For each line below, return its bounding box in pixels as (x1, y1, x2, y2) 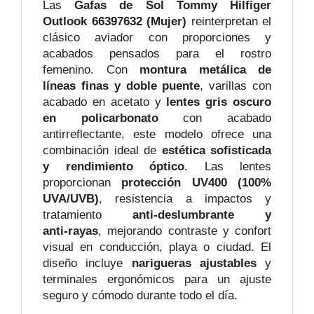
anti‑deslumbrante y (132, 208, 271, 222)
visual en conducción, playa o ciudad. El (43, 240, 271, 254)
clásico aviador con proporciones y (43, 31, 271, 45)
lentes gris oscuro (166, 95, 272, 109)
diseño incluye (43, 257, 132, 271)
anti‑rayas (43, 224, 98, 238)
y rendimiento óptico (43, 160, 184, 174)
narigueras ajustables (131, 257, 257, 271)
